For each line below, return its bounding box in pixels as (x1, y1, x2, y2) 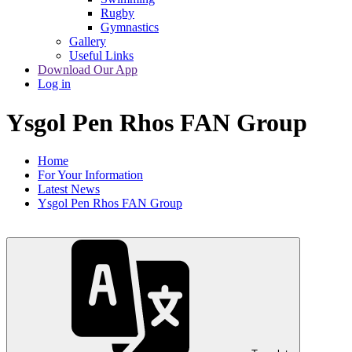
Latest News (38, 182, 100, 196)
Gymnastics (101, 20, 159, 35)
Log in (38, 77, 71, 91)
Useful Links (69, 49, 134, 63)
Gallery (69, 35, 106, 49)
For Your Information (38, 168, 143, 182)
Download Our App (38, 63, 137, 77)
